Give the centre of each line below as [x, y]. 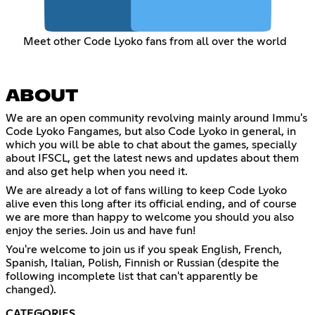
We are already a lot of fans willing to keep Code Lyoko [146, 190]
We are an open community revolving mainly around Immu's [156, 118]
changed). [31, 289]
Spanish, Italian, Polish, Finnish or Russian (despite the [142, 263]
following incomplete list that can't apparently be [132, 276]
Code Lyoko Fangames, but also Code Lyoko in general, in [151, 131]
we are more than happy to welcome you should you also [150, 217]
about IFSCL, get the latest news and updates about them [152, 158]
